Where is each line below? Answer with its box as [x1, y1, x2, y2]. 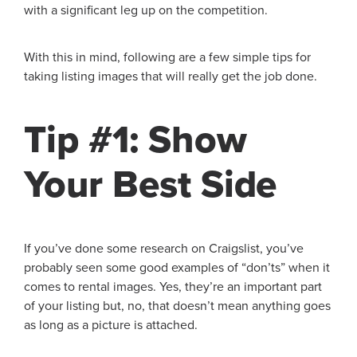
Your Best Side [24, 161, 277, 208]
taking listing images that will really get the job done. [24, 69, 317, 84]
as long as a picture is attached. [24, 316, 198, 333]
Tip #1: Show [24, 116, 247, 163]
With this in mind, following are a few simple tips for [24, 49, 311, 65]
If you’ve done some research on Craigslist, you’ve [24, 240, 304, 257]
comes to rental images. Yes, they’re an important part [24, 278, 322, 295]
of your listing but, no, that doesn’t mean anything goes [24, 297, 331, 314]
